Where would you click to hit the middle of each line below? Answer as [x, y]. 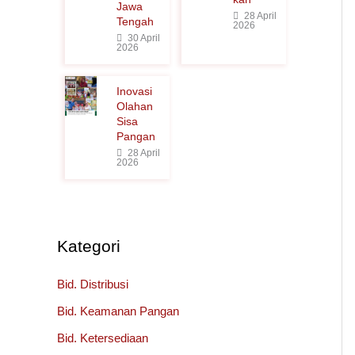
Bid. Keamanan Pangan [118, 311]
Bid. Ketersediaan [103, 338]
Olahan [134, 106]
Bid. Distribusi [93, 284]
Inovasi [134, 91]
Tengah [135, 21]
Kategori [89, 246]
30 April [142, 38]
